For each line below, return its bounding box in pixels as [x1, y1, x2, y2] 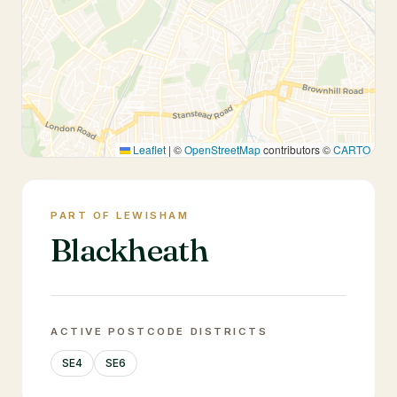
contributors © [261, 142, 333, 157]
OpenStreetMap [184, 142, 261, 157]
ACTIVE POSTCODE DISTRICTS [51, 325, 269, 338]
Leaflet [130, 142, 166, 157]
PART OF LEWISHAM [51, 209, 190, 222]
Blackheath [51, 230, 208, 269]
